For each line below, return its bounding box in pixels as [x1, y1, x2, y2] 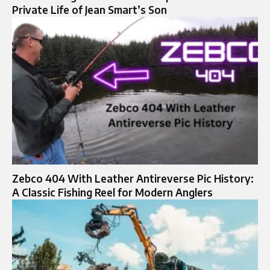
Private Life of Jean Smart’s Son [12, 3, 167, 17]
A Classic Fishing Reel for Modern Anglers [12, 186, 213, 199]
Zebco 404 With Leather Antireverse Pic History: [12, 172, 254, 186]
